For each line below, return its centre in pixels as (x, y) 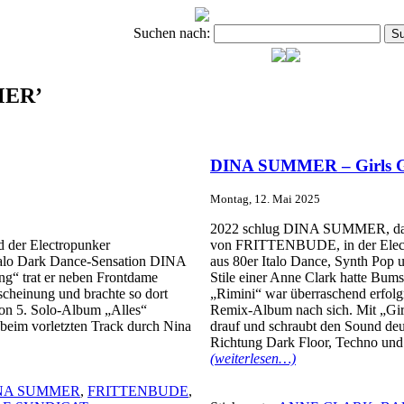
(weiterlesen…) (253, 359)
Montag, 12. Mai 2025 (265, 199)
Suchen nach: (172, 33)
